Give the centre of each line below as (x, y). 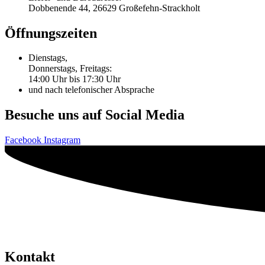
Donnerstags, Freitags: (70, 69)
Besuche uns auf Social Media (95, 115)
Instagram (62, 140)
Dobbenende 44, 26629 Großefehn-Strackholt (114, 8)
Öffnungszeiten (51, 33)
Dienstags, (48, 58)
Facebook (23, 140)
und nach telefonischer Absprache (91, 90)
